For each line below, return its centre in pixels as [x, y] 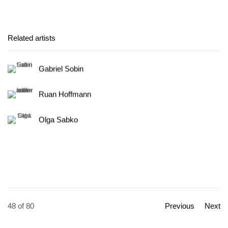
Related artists [32, 38]
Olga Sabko [58, 120]
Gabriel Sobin [61, 69]
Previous [180, 206]
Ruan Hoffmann [65, 94]
